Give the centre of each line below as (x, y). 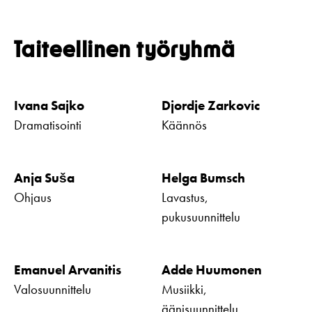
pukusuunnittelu (201, 217)
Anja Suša (44, 178)
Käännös (184, 125)
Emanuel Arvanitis (68, 270)
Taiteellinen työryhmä (125, 50)
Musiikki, (184, 290)
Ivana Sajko (49, 106)
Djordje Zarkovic (211, 106)
